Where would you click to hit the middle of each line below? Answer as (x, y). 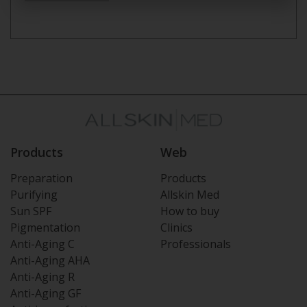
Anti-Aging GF (46, 294)
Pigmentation (45, 228)
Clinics (176, 228)
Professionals (196, 244)
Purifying (34, 195)
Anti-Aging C (42, 244)
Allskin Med (190, 195)
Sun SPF (31, 211)
